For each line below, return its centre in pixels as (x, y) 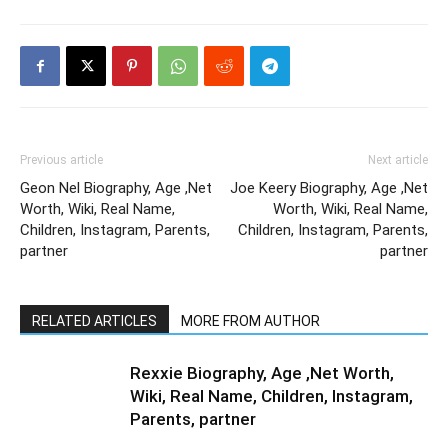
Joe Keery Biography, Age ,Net (329, 188)
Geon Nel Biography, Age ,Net (116, 188)
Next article (398, 160)
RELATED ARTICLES (94, 321)
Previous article (61, 160)
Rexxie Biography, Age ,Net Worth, (262, 373)
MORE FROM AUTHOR (250, 321)
